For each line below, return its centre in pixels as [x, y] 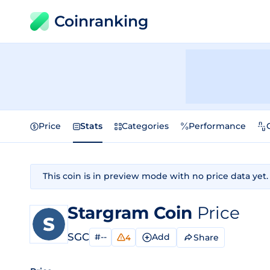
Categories [145, 126]
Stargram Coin [132, 213]
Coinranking [101, 21]
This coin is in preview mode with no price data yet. [155, 176]
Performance [217, 126]
